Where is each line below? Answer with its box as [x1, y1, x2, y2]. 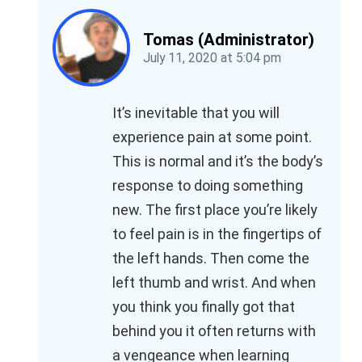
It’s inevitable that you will [112, 104, 280, 122]
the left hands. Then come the [112, 250, 309, 267]
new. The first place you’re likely [112, 201, 318, 219]
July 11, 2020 [143, 50, 217, 66]
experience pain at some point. [112, 128, 312, 146]
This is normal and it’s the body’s [112, 153, 323, 170]
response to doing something [112, 177, 303, 195]
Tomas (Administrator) [143, 30, 314, 50]
